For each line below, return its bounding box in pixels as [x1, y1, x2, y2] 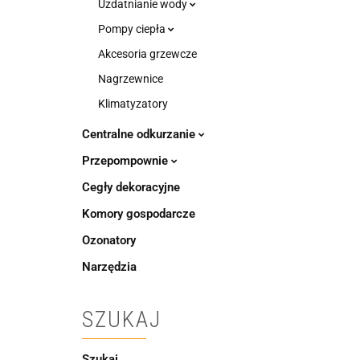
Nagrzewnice [98, 72, 163, 85]
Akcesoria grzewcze [98, 47, 197, 60]
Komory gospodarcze [82, 207, 195, 221]
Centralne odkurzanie [82, 127, 198, 141]
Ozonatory [82, 233, 136, 247]
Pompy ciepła [98, 22, 168, 35]
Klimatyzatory [98, 97, 168, 110]
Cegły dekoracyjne [82, 180, 180, 194]
